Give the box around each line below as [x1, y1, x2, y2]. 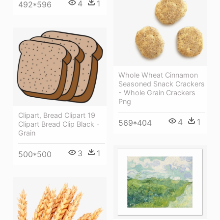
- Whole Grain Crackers [118, 88, 195, 97]
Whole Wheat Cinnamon [118, 70, 198, 79]
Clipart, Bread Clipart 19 [18, 110, 95, 119]
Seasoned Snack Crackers [118, 79, 205, 88]
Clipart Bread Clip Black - [18, 119, 100, 128]
